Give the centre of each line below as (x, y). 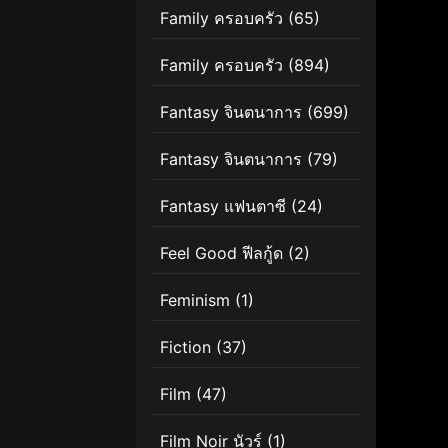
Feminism (195, 299)
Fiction (185, 346)
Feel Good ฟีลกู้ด (221, 252)
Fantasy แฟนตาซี (223, 205)
